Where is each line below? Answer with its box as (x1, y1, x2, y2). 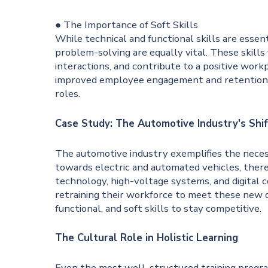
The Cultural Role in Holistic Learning (55, 231, 239, 245)
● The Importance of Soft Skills (55, 17, 199, 32)
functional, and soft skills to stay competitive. (55, 201, 262, 215)
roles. (55, 86, 81, 100)
